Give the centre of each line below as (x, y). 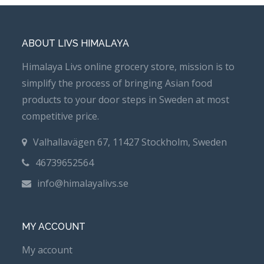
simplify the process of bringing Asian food (117, 83)
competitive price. (61, 116)
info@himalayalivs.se (83, 183)
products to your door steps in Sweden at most (126, 99)
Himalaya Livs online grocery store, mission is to (128, 66)
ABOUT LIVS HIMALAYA (76, 43)
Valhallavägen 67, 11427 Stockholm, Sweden (130, 142)
